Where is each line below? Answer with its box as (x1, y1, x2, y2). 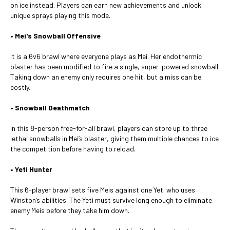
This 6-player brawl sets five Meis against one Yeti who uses (10, 185, 195, 194)
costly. (10, 83, 30, 91)
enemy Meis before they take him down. (10, 206, 129, 215)
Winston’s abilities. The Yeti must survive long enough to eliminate (10, 196, 212, 204)
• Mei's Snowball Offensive (10, 31, 101, 40)
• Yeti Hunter (10, 165, 52, 174)
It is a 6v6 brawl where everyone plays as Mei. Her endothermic (10, 52, 202, 61)
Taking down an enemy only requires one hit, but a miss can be (10, 72, 201, 81)
